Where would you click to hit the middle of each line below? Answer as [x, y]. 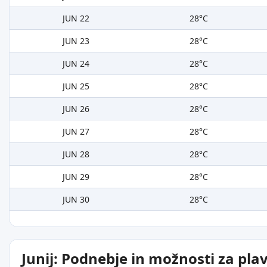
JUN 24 [76, 64]
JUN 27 [76, 132]
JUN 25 [76, 86]
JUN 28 [76, 154]
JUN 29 [76, 177]
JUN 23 [76, 41]
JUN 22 [76, 18]
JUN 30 [76, 200]
